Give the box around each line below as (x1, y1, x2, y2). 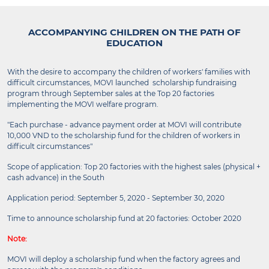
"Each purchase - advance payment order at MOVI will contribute (7, 120, 241, 129)
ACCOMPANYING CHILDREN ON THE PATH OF (28, 26, 241, 38)
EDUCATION (106, 37, 163, 49)
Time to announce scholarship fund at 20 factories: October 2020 (7, 214, 241, 223)
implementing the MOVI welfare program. (7, 100, 159, 109)
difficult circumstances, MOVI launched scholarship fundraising (7, 78, 237, 87)
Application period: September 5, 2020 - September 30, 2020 (7, 193, 225, 202)
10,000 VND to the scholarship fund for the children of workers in (7, 131, 240, 140)
